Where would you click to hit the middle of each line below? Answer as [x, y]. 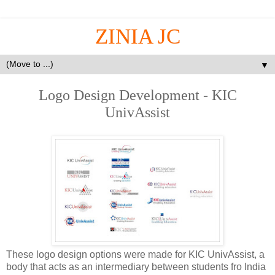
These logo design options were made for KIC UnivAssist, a [135, 254]
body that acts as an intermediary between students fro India [136, 266]
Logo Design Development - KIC [137, 95]
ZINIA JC [137, 36]
